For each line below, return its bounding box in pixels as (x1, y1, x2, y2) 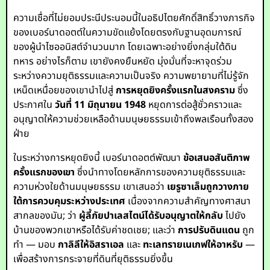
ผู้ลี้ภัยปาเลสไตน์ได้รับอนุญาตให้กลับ (79, 209, 224, 223)
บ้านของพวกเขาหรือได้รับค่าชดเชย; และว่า (13, 223, 178, 237)
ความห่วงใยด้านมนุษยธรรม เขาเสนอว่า (13, 180, 168, 194)
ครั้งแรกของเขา (13, 165, 75, 180)
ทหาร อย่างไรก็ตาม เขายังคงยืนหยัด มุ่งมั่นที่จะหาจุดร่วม (13, 54, 233, 69)
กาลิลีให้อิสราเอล (58, 237, 125, 252)
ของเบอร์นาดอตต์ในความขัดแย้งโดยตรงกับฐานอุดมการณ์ (13, 25, 242, 40)
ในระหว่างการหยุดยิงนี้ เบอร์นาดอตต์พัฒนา (13, 151, 184, 165)
